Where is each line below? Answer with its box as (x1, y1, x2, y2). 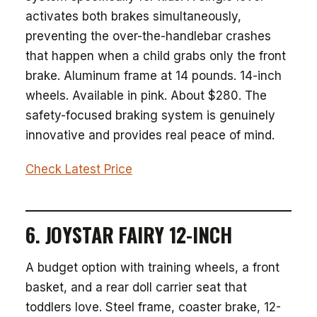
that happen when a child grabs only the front (25, 49, 286, 63)
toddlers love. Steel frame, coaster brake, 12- (25, 300, 281, 314)
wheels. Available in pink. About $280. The (25, 88, 267, 103)
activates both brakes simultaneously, (25, 9, 241, 23)
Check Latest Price (25, 162, 132, 176)
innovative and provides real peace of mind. (25, 128, 275, 142)
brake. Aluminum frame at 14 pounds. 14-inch (25, 69, 282, 83)
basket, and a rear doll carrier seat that (25, 280, 247, 294)
